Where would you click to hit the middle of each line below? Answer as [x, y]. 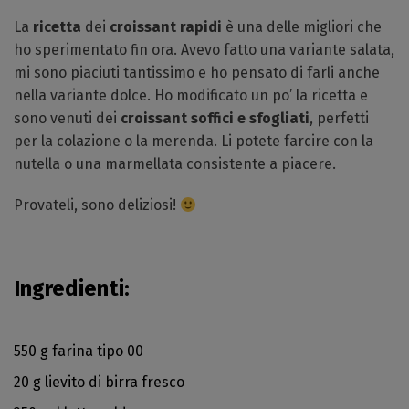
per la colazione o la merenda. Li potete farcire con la [194, 141]
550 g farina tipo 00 [79, 351]
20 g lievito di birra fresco [99, 382]
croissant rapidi [166, 27]
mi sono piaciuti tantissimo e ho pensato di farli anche [197, 73]
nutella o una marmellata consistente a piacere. [175, 164]
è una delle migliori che [302, 27]
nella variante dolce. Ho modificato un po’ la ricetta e [191, 95]
